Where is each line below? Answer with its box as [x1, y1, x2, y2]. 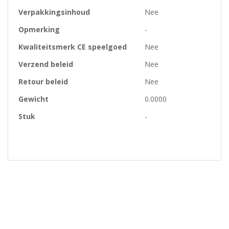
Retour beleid [18, 76, 68, 86]
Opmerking [18, 24, 60, 34]
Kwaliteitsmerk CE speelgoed [18, 41, 127, 52]
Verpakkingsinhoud [18, 7, 90, 17]
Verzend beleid [18, 59, 73, 69]
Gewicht [18, 94, 49, 104]
